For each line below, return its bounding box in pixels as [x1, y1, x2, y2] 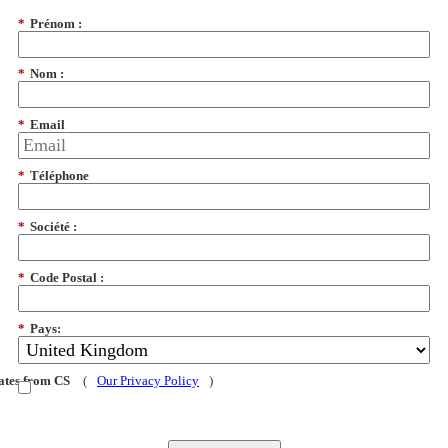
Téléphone [30, 168, 89, 184]
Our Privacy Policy [97, 372, 199, 388]
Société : [30, 219, 77, 235]
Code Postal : [30, 270, 104, 286]
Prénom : [30, 15, 82, 31]
